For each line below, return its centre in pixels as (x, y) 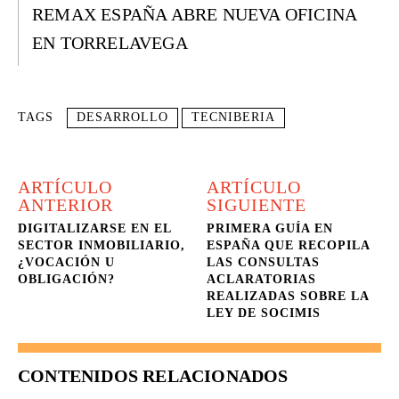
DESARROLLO (122, 117)
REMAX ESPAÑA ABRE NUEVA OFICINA (195, 14)
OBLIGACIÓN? (66, 279)
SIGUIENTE (257, 205)
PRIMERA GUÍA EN (270, 228)
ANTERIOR (65, 205)
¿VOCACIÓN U (66, 262)
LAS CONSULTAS (264, 262)
